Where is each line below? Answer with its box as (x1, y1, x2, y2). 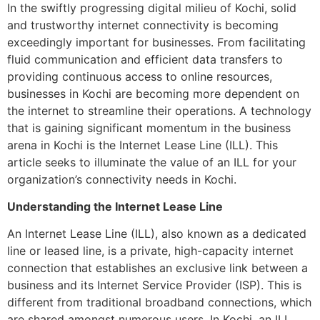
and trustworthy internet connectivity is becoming (7, 17, 279, 32)
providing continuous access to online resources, (7, 69, 272, 84)
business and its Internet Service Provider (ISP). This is (7, 278, 301, 293)
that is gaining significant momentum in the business (7, 120, 291, 135)
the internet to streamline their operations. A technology (7, 103, 311, 118)
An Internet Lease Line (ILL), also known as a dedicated (7, 226, 306, 241)
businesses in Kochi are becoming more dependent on (7, 86, 299, 101)
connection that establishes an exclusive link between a (7, 261, 308, 276)
